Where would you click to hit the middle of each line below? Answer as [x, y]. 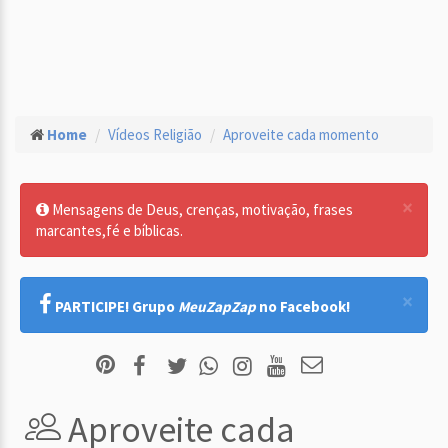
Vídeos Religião [155, 134]
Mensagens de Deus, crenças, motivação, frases [201, 209]
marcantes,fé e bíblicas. [109, 230]
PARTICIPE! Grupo [116, 306]
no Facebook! [303, 306]
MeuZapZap [217, 306]
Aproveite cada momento [301, 134]
